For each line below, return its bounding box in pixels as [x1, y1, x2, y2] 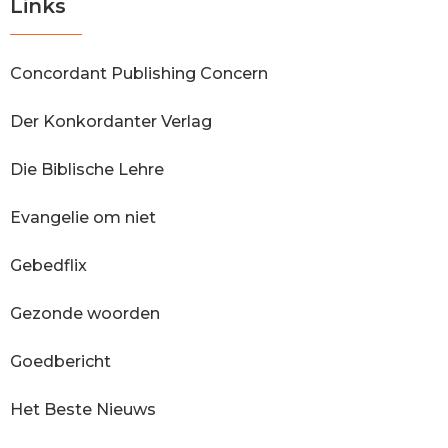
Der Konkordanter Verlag [10, 112, 212, 132]
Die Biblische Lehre [10, 160, 164, 180]
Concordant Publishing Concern [10, 64, 268, 84]
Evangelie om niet [10, 208, 156, 228]
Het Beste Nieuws [10, 400, 156, 420]
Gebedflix [10, 256, 87, 276]
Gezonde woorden [10, 304, 160, 324]
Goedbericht [10, 352, 111, 372]
